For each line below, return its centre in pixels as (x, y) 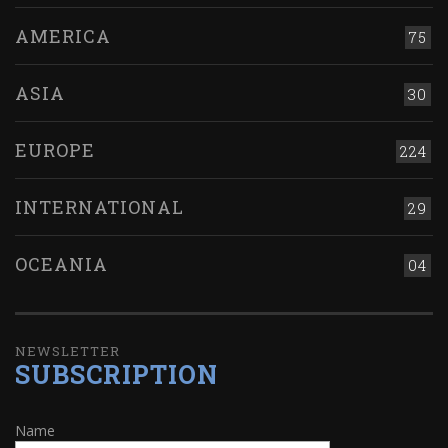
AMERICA (63, 36)
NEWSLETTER (67, 351)
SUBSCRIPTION (116, 375)
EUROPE (55, 150)
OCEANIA (61, 264)
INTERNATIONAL (99, 207)
